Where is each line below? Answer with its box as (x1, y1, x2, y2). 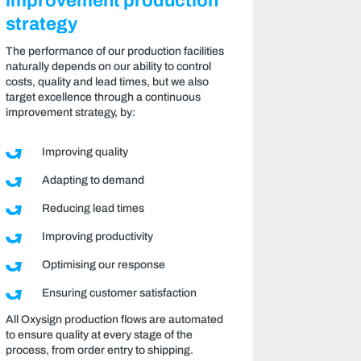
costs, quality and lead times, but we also (5, 75, 209, 88)
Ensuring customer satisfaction (41, 286, 197, 299)
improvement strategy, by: (5, 106, 135, 118)
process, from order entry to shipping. (5, 343, 193, 356)
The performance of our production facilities (5, 44, 224, 57)
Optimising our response (41, 258, 165, 271)
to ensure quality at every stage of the (5, 328, 193, 341)
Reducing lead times (41, 201, 144, 214)
